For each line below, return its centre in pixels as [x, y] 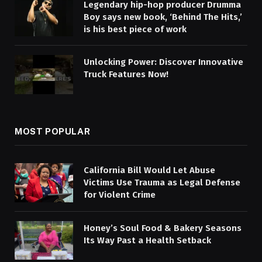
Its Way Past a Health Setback [147, 240]
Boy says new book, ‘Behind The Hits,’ [163, 17]
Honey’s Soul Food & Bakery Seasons [163, 228]
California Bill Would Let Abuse [149, 170]
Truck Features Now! [126, 75]
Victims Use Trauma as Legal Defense [162, 182]
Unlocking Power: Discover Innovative [163, 62]
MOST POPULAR [53, 131]
